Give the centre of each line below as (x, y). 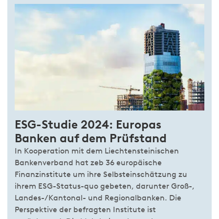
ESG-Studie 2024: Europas (88, 125)
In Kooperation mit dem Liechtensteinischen (97, 151)
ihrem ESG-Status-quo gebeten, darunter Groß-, (105, 186)
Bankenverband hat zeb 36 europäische (88, 163)
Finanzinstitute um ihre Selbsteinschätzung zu (101, 175)
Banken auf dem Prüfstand (91, 138)
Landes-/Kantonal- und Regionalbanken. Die (98, 198)
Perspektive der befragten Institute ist (85, 210)
